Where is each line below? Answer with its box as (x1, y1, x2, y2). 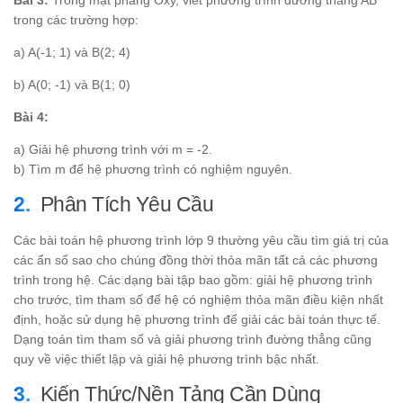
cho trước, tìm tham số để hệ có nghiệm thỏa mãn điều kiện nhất (13, 292, 383, 308)
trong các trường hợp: (13, 12, 139, 27)
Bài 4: (13, 109, 49, 124)
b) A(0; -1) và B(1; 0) (13, 76, 130, 92)
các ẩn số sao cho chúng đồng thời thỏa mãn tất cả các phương (13, 253, 378, 268)
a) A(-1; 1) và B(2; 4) (13, 44, 130, 59)
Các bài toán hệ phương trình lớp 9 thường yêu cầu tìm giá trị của (13, 233, 389, 248)
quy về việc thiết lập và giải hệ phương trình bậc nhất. (13, 352, 319, 367)
